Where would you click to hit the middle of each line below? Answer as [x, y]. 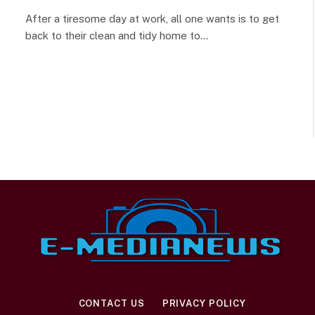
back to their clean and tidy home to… [117, 35]
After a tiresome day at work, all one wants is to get [152, 18]
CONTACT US [111, 303]
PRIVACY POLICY [204, 303]
